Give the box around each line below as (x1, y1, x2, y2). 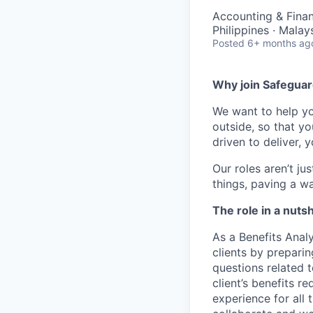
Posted (212, 37, 245, 49)
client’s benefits (212, 276, 298, 290)
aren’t (264, 161, 293, 175)
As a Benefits (212, 230, 285, 244)
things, (212, 177, 251, 191)
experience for (212, 291, 293, 305)
